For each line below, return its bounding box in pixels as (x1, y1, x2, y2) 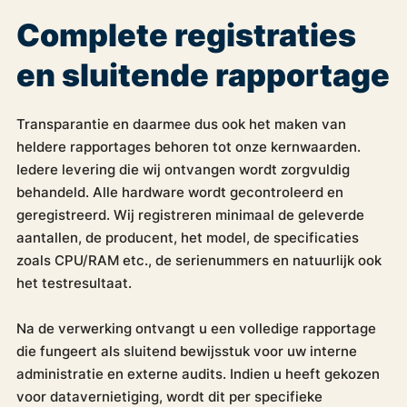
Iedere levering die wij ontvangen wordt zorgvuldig (15, 159, 350, 179)
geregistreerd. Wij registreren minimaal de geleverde (15, 204, 364, 224)
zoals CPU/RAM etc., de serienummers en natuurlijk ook (15, 250, 382, 270)
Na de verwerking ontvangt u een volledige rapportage (15, 318, 376, 338)
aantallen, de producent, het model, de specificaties (15, 227, 359, 247)
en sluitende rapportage (15, 51, 390, 96)
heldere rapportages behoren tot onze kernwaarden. (15, 136, 361, 156)
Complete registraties (15, 11, 356, 56)
